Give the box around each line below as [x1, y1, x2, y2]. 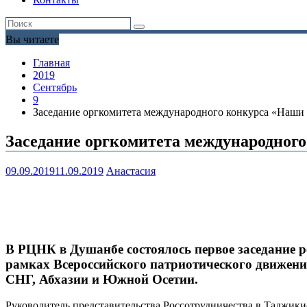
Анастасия [106, 165, 156, 177]
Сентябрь [33, 82, 77, 94]
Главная [33, 57, 70, 69]
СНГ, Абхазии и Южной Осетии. [5, 271, 198, 286]
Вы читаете [5, 34, 59, 46]
